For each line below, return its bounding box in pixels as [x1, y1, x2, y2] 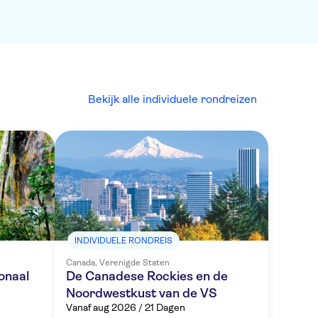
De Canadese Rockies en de [66, 269, 228, 283]
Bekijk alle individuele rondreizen [88, 92, 257, 106]
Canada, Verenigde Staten [66, 258, 170, 268]
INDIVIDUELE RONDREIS [75, 236, 172, 246]
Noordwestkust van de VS [66, 286, 217, 300]
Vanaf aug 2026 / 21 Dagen [66, 302, 185, 313]
